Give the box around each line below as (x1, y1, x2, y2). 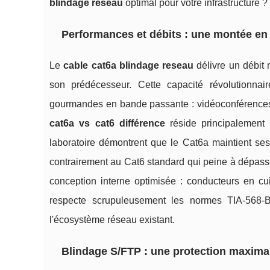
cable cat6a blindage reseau (63, 60, 194, 71)
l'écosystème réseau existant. (49, 215, 175, 225)
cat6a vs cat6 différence (49, 118, 165, 129)
